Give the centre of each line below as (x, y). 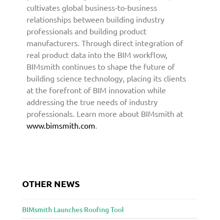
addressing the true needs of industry (92, 102)
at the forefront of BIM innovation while (96, 90)
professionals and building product (86, 31)
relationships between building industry (96, 19)
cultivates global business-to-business (92, 8)
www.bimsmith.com (61, 125)
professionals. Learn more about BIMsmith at (105, 114)
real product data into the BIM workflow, (97, 55)
